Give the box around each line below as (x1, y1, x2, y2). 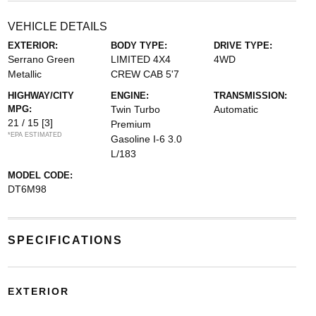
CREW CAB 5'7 (110, 68, 179, 80)
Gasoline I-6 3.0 (110, 133, 182, 145)
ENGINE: (110, 90, 149, 101)
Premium (110, 119, 151, 130)
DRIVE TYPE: (214, 40, 273, 51)
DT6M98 (7, 183, 47, 195)
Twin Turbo (110, 104, 160, 115)
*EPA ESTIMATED (7, 131, 62, 138)
